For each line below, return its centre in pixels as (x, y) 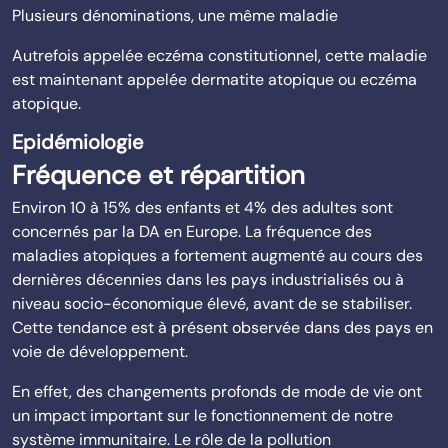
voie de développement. (104, 351)
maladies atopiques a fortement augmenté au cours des (217, 255)
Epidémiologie (77, 142)
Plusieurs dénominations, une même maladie (175, 15)
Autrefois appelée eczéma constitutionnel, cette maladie (219, 55)
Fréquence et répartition (162, 175)
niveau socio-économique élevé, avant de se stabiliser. (212, 303)
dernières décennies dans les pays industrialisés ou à (208, 279)
